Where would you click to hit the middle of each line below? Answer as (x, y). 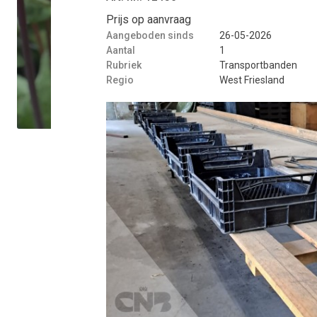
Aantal (121, 50)
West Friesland (252, 80)
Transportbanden (258, 65)
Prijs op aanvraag (149, 19)
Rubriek (124, 65)
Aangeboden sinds (150, 35)
